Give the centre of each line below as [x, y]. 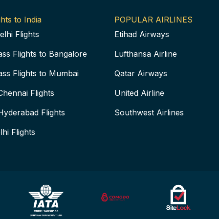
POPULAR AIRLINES [153, 20]
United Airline [139, 93]
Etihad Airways [142, 34]
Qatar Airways [141, 73]
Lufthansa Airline [146, 54]
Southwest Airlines [149, 112]
